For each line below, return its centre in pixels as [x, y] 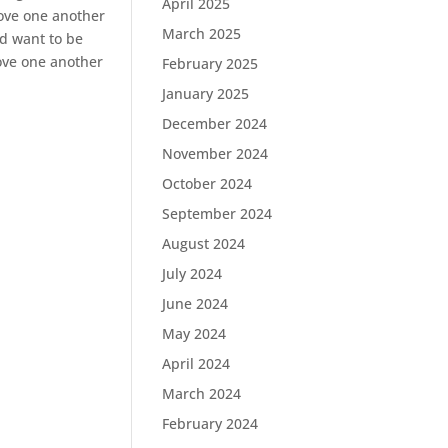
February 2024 [210, 423]
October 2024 [207, 183]
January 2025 [206, 93]
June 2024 [195, 303]
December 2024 [215, 123]
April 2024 [196, 363]
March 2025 [202, 33]
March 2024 [202, 393]
